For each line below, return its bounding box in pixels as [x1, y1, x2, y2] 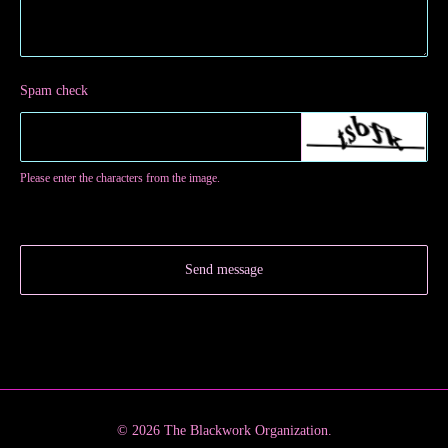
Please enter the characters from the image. [20, 170, 220, 185]
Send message [185, 261, 263, 277]
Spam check [20, 82, 88, 98]
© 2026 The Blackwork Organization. [116, 422, 332, 438]
